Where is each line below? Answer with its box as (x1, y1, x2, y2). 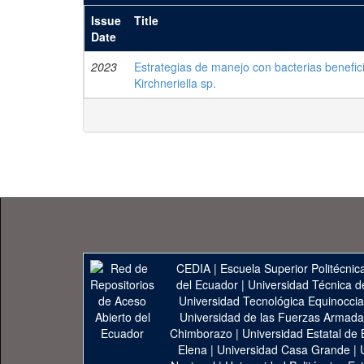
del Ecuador (175, 276, 238, 292)
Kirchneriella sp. (134, 75, 216, 91)
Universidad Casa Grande (217, 341, 353, 357)
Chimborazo (169, 325, 232, 341)
